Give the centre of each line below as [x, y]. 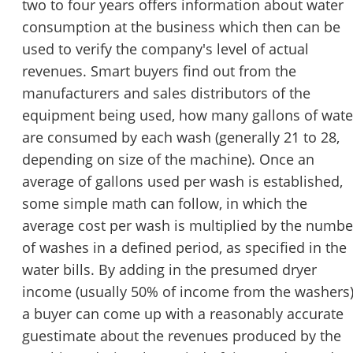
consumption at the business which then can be [181, 27]
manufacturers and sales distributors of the [166, 93]
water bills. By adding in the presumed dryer [169, 270]
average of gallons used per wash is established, [182, 182]
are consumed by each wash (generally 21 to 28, [181, 137]
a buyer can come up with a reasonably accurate [183, 314]
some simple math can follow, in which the [165, 204]
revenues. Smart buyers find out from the [159, 71]
